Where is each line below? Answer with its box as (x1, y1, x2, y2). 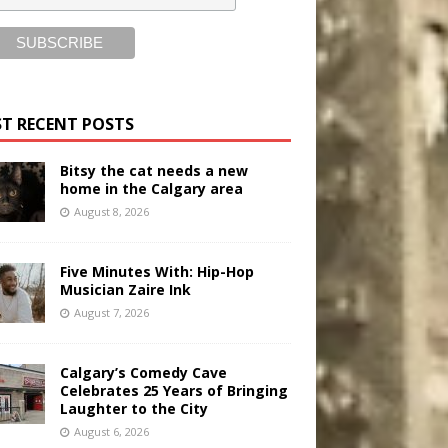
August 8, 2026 (73, 204, 149, 220)
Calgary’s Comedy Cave (59, 363, 227, 383)
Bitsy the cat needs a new (59, 161, 248, 181)
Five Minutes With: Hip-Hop (59, 262, 254, 282)
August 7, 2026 (73, 305, 149, 321)
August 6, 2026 (73, 424, 149, 440)
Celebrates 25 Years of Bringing (59, 381, 288, 401)
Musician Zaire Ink (59, 280, 191, 300)
